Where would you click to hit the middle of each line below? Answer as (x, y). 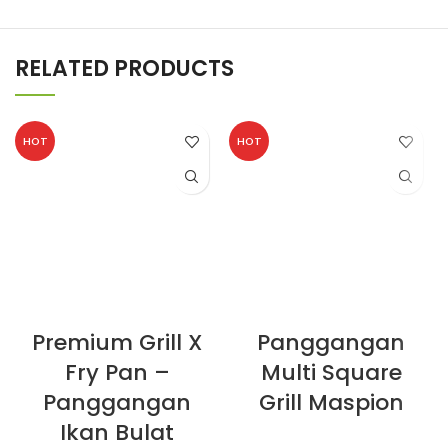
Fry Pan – (117, 373)
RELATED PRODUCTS (124, 69)
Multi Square (331, 373)
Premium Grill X (117, 343)
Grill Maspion (331, 403)
